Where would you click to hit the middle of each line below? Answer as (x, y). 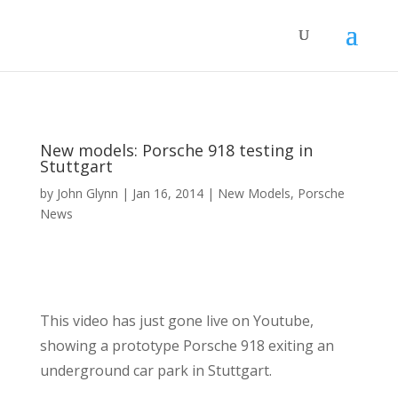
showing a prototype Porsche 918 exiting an (187, 346)
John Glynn (87, 193)
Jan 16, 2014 (167, 193)
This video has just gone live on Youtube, (176, 321)
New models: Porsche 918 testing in (176, 150)
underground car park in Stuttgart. (155, 370)
